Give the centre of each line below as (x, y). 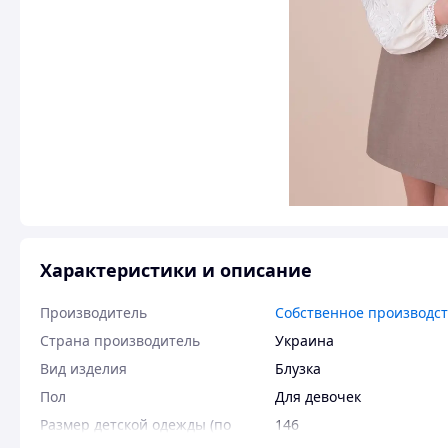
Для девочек (318, 396)
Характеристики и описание (176, 270)
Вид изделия (83, 368)
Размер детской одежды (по (135, 424)
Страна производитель (120, 340)
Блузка (298, 368)
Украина (304, 340)
